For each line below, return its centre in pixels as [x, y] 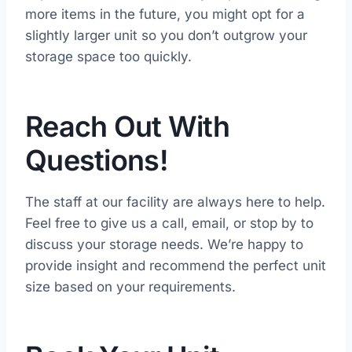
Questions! [97, 161]
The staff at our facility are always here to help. [175, 202]
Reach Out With [127, 127]
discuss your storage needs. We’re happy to [164, 245]
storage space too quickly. [108, 57]
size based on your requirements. [130, 287]
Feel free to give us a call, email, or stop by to [169, 224]
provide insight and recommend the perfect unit [176, 266]
